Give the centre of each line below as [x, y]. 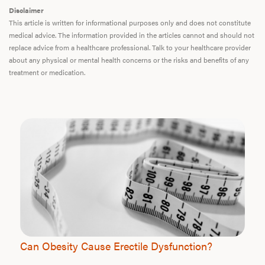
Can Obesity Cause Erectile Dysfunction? [116, 245]
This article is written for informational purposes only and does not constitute [130, 22]
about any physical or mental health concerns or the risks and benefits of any [129, 59]
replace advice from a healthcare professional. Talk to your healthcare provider [130, 47]
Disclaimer [26, 10]
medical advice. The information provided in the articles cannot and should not [132, 35]
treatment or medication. [47, 72]
